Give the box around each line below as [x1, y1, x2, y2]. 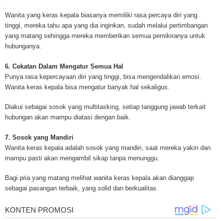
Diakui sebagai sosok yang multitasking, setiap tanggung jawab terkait [5, 103, 206, 111]
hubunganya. [5, 42, 41, 50]
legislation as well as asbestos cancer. [7, 18, 117, 26]
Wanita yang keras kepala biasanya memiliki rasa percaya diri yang [5, 11, 197, 19]
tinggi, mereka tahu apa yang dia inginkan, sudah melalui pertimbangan [5, 22, 208, 30]
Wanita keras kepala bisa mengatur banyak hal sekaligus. [5, 83, 170, 91]
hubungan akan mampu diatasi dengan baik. [5, 113, 131, 121]
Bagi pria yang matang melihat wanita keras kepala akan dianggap [5, 174, 194, 182]
